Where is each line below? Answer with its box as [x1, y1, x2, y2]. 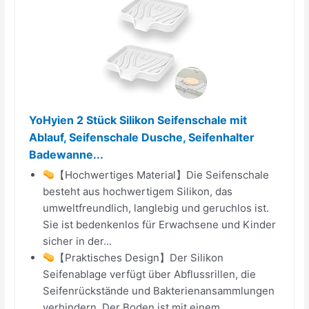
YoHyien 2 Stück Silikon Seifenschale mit [29, 112, 248, 127]
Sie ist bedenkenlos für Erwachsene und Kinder [43, 217, 277, 231]
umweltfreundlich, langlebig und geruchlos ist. [43, 201, 270, 215]
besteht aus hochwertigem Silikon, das [43, 184, 233, 198]
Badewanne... [29, 147, 104, 161]
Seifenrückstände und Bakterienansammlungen [43, 283, 275, 297]
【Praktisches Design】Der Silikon [54, 250, 224, 264]
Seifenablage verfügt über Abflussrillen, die [43, 267, 257, 281]
